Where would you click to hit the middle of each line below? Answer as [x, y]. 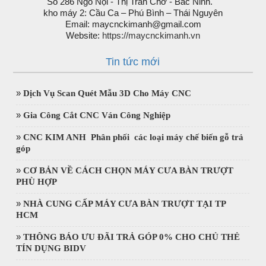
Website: [84, 36]
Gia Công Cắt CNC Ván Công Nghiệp [97, 115]
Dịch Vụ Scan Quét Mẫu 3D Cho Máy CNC [107, 94]
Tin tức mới [133, 62]
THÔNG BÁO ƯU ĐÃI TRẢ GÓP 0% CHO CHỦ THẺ [132, 237]
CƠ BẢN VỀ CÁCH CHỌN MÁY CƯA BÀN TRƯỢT [129, 171]
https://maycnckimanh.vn [151, 36]
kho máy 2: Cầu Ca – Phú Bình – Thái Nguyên [133, 13]
